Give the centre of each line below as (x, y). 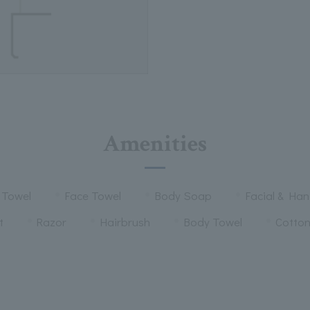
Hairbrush (125, 221)
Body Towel (212, 221)
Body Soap (183, 195)
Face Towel (93, 195)
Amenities (155, 144)
